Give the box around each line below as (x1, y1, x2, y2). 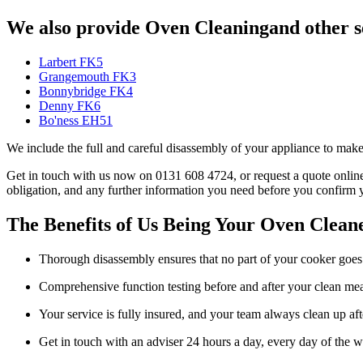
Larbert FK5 (39, 55, 103, 70)
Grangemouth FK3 (39, 70, 136, 84)
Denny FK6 (39, 99, 100, 113)
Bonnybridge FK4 (39, 84, 133, 99)
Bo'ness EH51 (39, 113, 113, 128)
